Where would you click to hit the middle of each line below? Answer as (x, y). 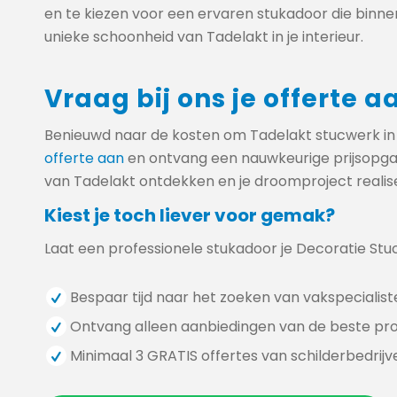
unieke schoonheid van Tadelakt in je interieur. (204, 36)
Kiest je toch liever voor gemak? (190, 215)
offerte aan (84, 159)
